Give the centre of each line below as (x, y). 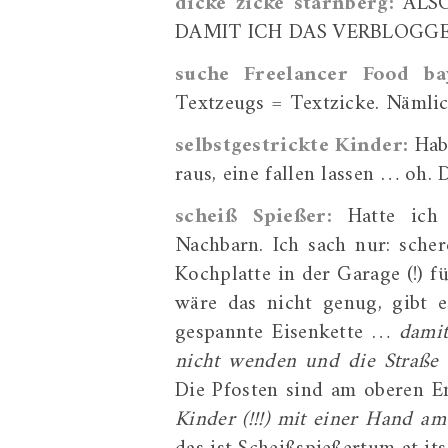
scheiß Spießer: (261, 216)
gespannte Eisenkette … (287, 332)
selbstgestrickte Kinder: (292, 145)
